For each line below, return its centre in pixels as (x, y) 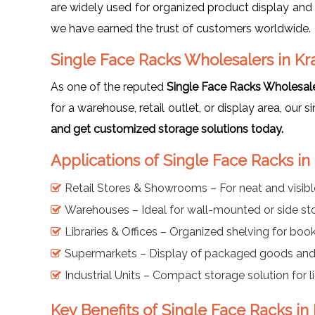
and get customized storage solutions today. (167, 129)
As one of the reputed (109, 86)
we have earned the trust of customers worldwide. (181, 28)
